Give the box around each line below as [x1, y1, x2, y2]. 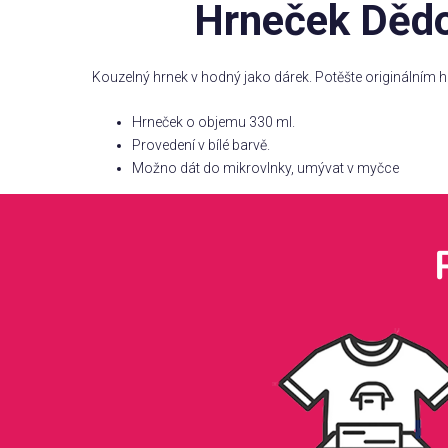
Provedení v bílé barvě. [132, 137, 270, 154]
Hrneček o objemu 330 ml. [132, 114, 295, 131]
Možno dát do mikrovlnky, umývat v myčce [132, 160, 399, 177]
